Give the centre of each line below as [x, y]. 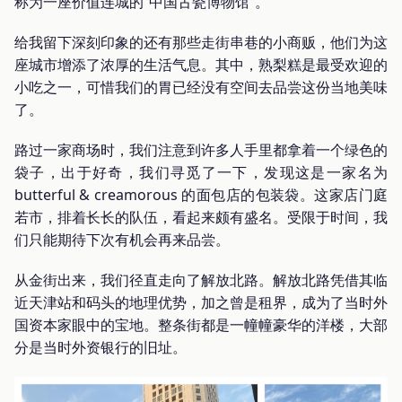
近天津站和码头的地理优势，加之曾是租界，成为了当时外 [201, 303]
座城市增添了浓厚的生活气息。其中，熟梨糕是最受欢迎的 [201, 65]
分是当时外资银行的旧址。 [100, 348]
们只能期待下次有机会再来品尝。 [122, 240]
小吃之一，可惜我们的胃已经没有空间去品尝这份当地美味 [201, 87]
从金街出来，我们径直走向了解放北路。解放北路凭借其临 [201, 280]
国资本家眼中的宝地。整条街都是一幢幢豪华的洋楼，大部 [201, 325]
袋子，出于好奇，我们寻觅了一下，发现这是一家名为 [201, 173]
